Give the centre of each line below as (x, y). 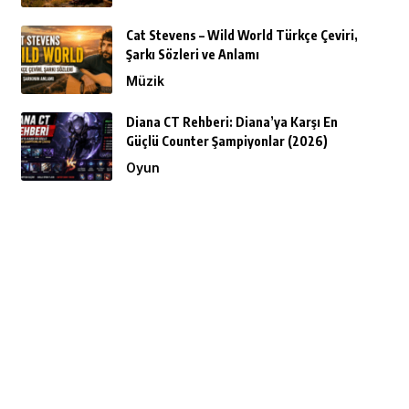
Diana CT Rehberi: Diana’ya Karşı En (231, 121)
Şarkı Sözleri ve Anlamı (192, 54)
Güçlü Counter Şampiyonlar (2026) (226, 141)
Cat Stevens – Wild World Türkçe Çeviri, (241, 35)
